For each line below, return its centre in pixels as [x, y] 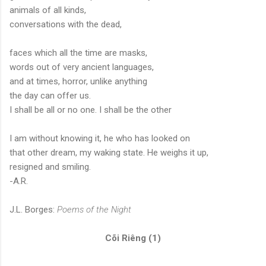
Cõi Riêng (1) [133, 238]
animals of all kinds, [48, 10]
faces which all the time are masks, [78, 53]
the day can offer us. [50, 96]
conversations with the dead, [66, 25]
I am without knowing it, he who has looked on [100, 139]
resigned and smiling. [50, 167]
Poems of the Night [94, 210]
